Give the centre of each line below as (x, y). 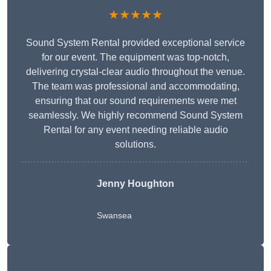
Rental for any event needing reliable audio (135, 130)
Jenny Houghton (135, 184)
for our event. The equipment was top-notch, (135, 57)
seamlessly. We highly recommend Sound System (135, 116)
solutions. (135, 145)
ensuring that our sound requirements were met (135, 101)
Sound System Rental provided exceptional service (135, 43)
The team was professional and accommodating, (135, 87)
